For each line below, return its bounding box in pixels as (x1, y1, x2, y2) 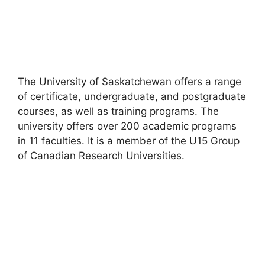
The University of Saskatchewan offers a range (18, 76, 241, 88)
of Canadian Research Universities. (18, 150, 188, 162)
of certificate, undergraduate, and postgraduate (18, 91, 246, 103)
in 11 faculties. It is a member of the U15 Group (18, 135, 240, 147)
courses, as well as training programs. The (18, 105, 219, 118)
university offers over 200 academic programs (18, 120, 237, 132)
